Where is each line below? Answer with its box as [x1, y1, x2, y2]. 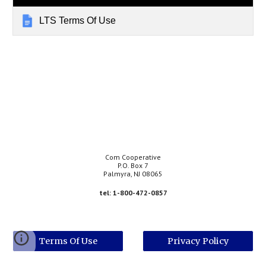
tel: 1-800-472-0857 [99, 188, 167, 197]
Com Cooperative [105, 153, 161, 161]
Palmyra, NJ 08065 [103, 169, 163, 178]
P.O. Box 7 [118, 161, 148, 170]
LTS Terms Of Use [39, 15, 116, 26]
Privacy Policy [167, 236, 229, 246]
